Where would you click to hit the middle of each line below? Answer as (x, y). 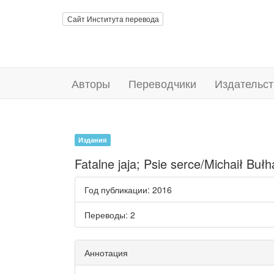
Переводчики (162, 83)
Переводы (105, 215)
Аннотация (106, 253)
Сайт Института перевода (113, 19)
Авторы (91, 83)
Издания (93, 140)
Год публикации (116, 190)
